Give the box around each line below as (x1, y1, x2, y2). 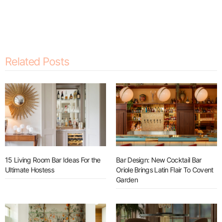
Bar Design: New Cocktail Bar (116, 156, 202, 165)
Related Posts (5, 55, 69, 68)
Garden (116, 175, 138, 184)
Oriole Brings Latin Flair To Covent (116, 166, 214, 174)
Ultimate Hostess (5, 166, 54, 174)
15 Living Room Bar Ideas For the (5, 156, 101, 165)
